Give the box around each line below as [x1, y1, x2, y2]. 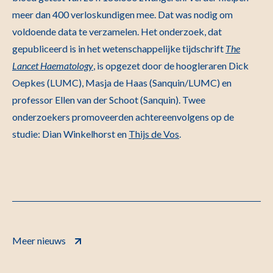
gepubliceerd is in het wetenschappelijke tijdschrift [12, 43, 225, 54]
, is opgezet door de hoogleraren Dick [93, 60, 249, 71]
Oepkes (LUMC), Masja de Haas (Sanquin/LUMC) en [12, 77, 232, 88]
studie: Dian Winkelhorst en [12, 128, 129, 140]
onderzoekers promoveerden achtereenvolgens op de [12, 111, 234, 122]
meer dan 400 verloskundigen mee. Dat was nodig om [12, 9, 233, 20]
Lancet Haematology [12, 60, 93, 71]
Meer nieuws [12, 235, 66, 246]
